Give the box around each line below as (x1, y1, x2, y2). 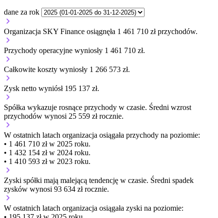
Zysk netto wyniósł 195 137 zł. (4, 84, 99, 93)
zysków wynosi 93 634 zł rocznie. (4, 185, 109, 194)
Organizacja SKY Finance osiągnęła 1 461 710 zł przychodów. (4, 27, 198, 36)
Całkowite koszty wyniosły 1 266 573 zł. (4, 65, 130, 74)
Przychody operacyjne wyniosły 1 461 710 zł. (4, 46, 145, 55)
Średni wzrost (149, 103, 191, 112)
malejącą (60, 176, 87, 185)
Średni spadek (150, 176, 194, 185)
